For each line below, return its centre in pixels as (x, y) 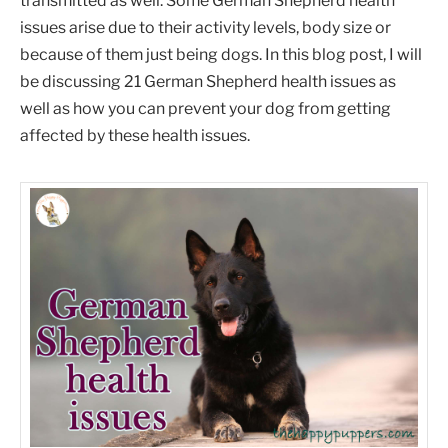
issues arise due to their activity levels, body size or (205, 28)
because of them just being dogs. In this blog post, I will (221, 55)
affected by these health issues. (135, 136)
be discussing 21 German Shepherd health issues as (208, 82)
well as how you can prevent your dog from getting (205, 109)
